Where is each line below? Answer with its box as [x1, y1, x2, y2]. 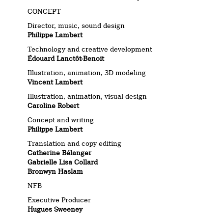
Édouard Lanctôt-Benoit [27, 55, 105, 63]
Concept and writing [27, 116, 94, 124]
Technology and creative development [27, 45, 153, 54]
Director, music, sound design [27, 22, 125, 30]
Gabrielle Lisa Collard [27, 158, 98, 166]
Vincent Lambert [27, 78, 83, 86]
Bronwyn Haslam [27, 167, 83, 176]
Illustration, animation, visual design [27, 92, 147, 101]
